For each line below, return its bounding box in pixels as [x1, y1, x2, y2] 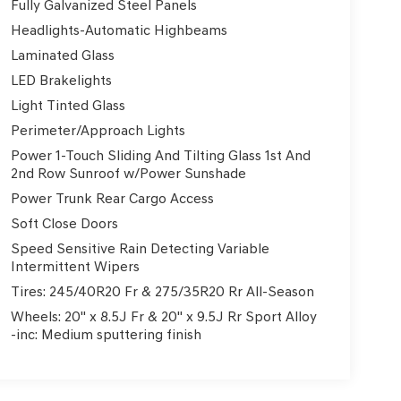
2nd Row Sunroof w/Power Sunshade [10, 165, 246, 183]
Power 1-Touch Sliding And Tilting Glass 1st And [10, 147, 311, 165]
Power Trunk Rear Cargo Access [10, 190, 214, 208]
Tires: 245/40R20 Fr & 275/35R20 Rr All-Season [10, 283, 314, 301]
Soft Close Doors [10, 215, 118, 233]
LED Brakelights [10, 72, 112, 90]
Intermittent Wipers [10, 258, 140, 276]
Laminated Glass [10, 47, 115, 64]
